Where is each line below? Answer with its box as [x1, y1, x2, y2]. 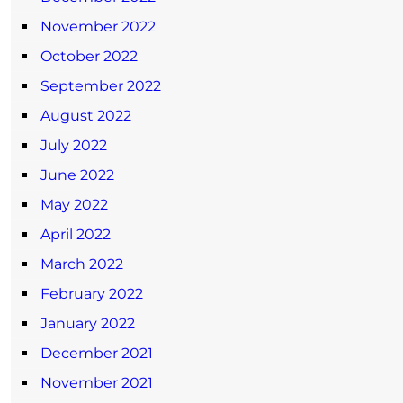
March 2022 [40, 255, 123, 273]
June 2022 [40, 166, 114, 184]
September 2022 [40, 76, 161, 94]
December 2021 [40, 344, 153, 362]
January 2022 [40, 314, 135, 332]
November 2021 [40, 373, 153, 391]
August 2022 [40, 106, 131, 124]
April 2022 [40, 225, 111, 243]
